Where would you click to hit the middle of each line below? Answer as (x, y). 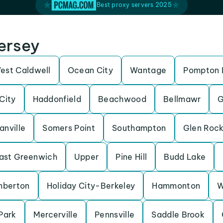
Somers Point (69, 128)
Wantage (148, 70)
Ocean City (90, 70)
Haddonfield (57, 99)
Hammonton (176, 186)
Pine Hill (131, 157)
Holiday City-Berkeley (91, 186)
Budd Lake (185, 157)
